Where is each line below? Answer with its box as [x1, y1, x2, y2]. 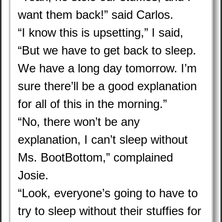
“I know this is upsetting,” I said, [18, 26, 183, 39]
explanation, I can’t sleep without [18, 133, 188, 146]
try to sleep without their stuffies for [18, 204, 201, 218]
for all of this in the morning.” [18, 97, 167, 111]
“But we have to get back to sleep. [18, 44, 196, 57]
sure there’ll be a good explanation [18, 79, 197, 93]
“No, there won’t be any [18, 115, 140, 128]
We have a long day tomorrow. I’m [18, 61, 197, 75]
